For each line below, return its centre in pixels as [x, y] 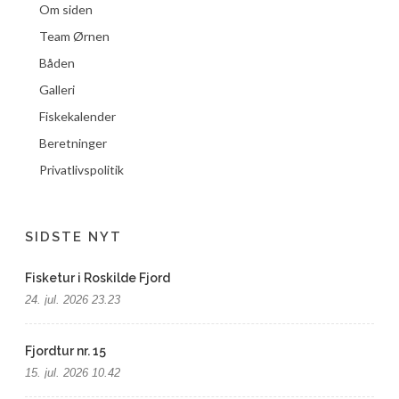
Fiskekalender [78, 116]
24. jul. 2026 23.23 [73, 300]
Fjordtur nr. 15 [66, 351]
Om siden [66, 9]
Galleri [57, 90]
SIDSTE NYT [74, 237]
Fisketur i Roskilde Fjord [98, 278]
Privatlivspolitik [82, 170]
